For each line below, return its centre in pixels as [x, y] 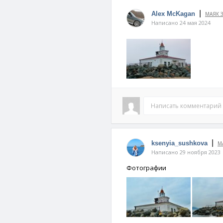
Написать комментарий [186, 106]
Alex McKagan [173, 14]
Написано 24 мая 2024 [181, 23]
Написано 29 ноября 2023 [186, 152]
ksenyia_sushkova [179, 143]
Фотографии [146, 168]
